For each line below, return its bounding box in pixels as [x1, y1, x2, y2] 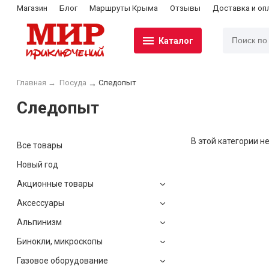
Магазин [17, 3, 47, 13]
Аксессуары [17, 198, 64, 208]
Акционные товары [17, 178, 94, 189]
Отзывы [170, 3, 201, 13]
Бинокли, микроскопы [17, 236, 103, 246]
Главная [17, 77, 46, 87]
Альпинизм [17, 217, 62, 227]
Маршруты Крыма [89, 3, 158, 13]
